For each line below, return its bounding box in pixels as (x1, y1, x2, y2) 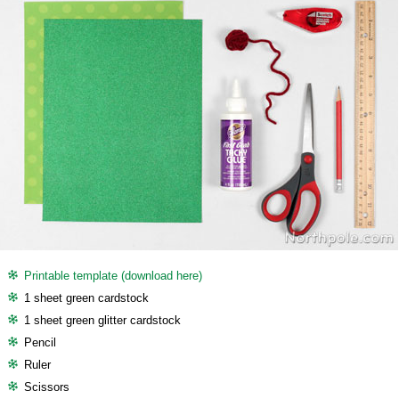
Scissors (24, 380, 69, 394)
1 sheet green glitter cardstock (24, 313, 181, 327)
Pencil (24, 336, 56, 349)
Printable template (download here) (24, 269, 202, 282)
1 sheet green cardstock (24, 291, 149, 305)
